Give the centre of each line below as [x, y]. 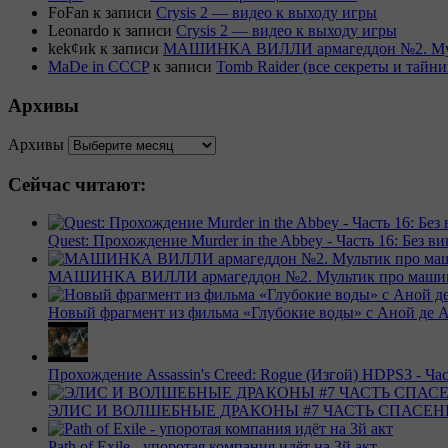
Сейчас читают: [77, 184]
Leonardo [78, 31]
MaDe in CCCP [98, 67]
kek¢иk [72, 49]
